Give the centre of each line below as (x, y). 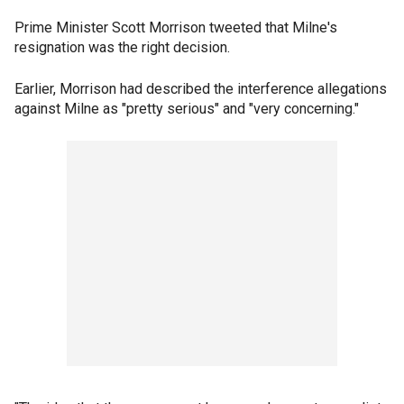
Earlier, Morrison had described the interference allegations (201, 89)
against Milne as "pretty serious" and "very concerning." (187, 109)
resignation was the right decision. (122, 48)
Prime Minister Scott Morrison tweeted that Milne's (176, 28)
